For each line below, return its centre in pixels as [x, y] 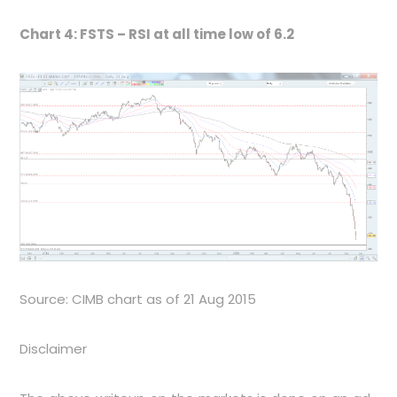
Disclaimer [54, 348]
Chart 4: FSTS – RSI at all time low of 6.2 [157, 35]
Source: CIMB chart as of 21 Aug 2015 [138, 299]
